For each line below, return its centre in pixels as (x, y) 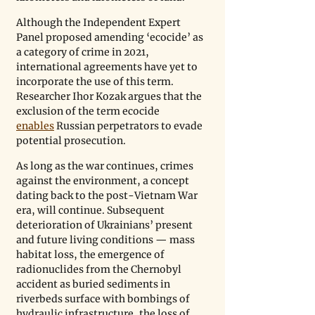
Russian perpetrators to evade (129, 126)
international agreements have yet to (108, 67)
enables (35, 126)
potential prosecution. (72, 141)
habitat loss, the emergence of (91, 255)
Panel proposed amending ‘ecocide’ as (111, 38)
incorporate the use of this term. (96, 82)
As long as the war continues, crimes (106, 166)
